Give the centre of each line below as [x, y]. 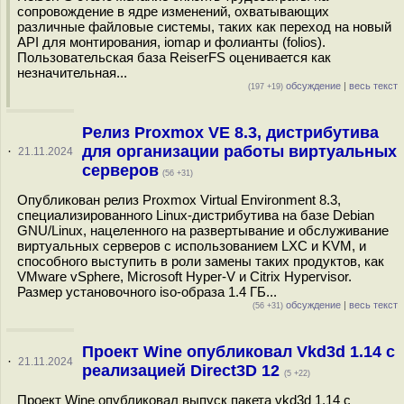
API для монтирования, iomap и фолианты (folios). [171, 42]
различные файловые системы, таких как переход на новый [204, 27]
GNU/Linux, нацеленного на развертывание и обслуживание [203, 230]
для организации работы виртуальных [239, 151]
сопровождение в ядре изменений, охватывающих [173, 11]
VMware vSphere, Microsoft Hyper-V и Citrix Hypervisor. [184, 276]
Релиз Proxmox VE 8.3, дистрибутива [230, 133]
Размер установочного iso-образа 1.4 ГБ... [147, 292]
